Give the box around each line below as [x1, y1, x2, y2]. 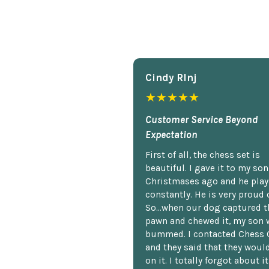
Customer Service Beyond [145, 113, 258, 125]
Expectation [145, 128, 198, 141]
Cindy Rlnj [145, 71, 197, 83]
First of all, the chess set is [145, 149, 260, 160]
